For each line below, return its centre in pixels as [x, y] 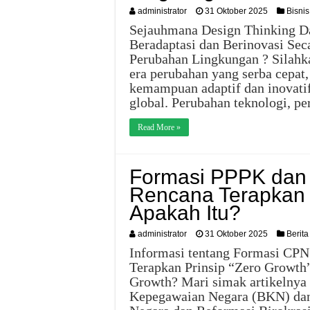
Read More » [159, 127]
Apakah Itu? [185, 213]
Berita [298, 234]
